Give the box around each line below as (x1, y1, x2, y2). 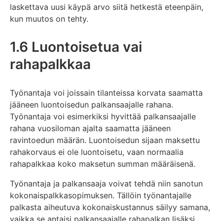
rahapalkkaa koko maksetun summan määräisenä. (10, 158, 195, 169)
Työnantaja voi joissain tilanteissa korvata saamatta (10, 87, 203, 98)
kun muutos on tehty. (10, 13, 88, 24)
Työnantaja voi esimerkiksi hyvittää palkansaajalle (10, 111, 196, 121)
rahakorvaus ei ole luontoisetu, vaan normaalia (10, 147, 184, 157)
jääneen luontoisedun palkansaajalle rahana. (10, 99, 173, 110)
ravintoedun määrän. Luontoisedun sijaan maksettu (10, 135, 200, 145)
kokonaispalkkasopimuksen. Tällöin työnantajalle (10, 190, 191, 200)
